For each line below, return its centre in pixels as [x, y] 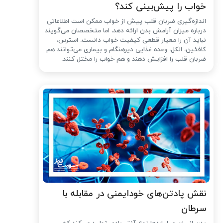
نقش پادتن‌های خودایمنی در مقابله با [134, 194]
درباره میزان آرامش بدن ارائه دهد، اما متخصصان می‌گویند [126, 31]
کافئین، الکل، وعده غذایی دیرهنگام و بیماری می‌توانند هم [126, 50]
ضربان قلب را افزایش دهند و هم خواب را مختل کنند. [134, 59]
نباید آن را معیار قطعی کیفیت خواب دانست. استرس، [132, 40]
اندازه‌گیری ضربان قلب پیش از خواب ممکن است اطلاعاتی [127, 21]
